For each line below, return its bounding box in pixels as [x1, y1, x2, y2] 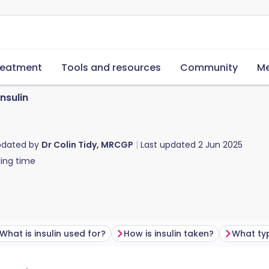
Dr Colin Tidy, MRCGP [41, 139, 133, 151]
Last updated [141, 139, 198, 151]
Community [180, 61, 238, 74]
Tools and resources [61, 61, 161, 74]
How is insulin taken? [124, 228, 214, 240]
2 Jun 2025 [198, 139, 243, 151]
